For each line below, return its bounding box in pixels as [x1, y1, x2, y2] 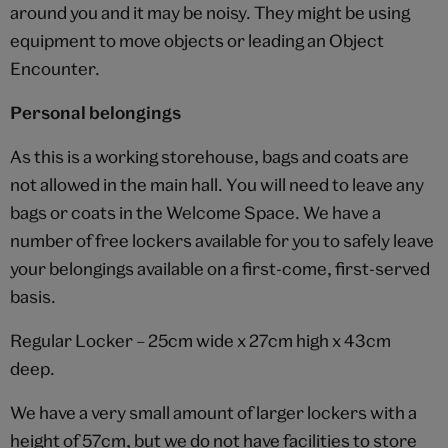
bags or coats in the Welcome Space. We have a [10, 202, 381, 224]
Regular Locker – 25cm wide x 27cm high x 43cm [10, 330, 391, 352]
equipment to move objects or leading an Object [10, 30, 384, 52]
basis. [10, 286, 56, 308]
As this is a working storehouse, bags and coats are [10, 146, 409, 168]
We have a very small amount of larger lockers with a [10, 402, 417, 424]
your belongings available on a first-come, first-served [10, 258, 430, 280]
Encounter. [10, 58, 100, 80]
